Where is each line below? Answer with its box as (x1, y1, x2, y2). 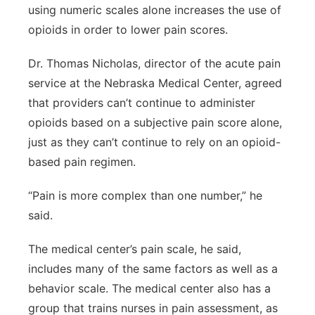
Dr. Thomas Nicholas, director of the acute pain (28, 56, 281, 70)
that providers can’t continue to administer (28, 96, 255, 110)
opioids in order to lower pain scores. (28, 22, 228, 37)
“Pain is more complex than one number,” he (28, 188, 262, 202)
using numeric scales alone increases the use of (28, 3, 281, 17)
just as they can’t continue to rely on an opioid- (28, 135, 281, 149)
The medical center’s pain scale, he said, (28, 242, 241, 256)
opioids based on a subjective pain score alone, (28, 115, 282, 129)
